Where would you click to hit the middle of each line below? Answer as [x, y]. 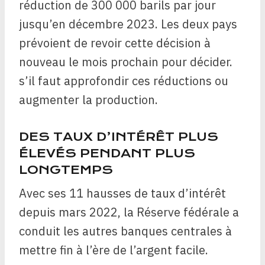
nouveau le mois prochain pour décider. [126, 62]
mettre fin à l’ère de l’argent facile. [114, 250]
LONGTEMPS [66, 170]
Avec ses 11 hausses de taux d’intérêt [122, 193]
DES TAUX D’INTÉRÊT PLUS [119, 137]
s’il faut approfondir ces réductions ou [124, 81]
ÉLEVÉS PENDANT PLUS [107, 153]
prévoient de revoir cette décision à [115, 43]
